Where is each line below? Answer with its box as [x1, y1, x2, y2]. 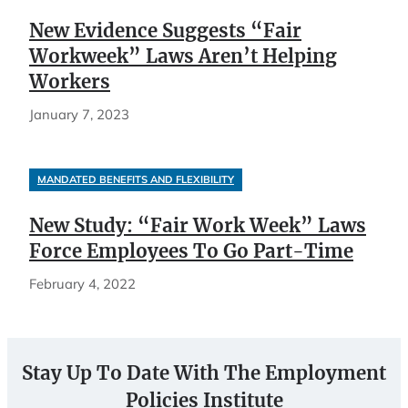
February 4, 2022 [29, 274, 136, 292]
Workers [29, 69, 110, 94]
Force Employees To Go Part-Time [29, 239, 353, 263]
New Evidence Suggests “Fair [29, 18, 301, 43]
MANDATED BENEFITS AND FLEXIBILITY [36, 173, 234, 187]
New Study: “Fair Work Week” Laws [29, 213, 366, 238]
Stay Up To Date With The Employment [22, 361, 386, 385]
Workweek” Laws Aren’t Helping [29, 44, 337, 68]
